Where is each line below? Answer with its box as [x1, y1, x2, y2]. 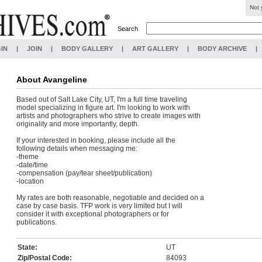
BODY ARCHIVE [197, 45, 247, 52]
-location [16, 177, 44, 185]
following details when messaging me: [16, 144, 137, 153]
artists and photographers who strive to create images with [16, 112, 201, 120]
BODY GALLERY [61, 45, 113, 52]
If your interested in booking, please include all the [16, 136, 175, 144]
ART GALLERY [132, 45, 178, 52]
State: [18, 243, 37, 251]
